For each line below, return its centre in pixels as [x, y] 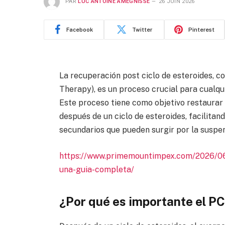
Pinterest [201, 29]
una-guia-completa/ [96, 169]
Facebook [80, 29]
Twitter [142, 29]
